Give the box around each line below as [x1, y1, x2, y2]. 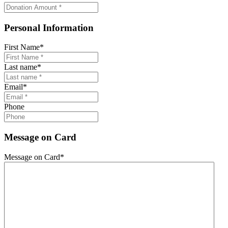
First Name [4, 43, 40, 52]
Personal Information [4, 22, 94, 33]
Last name [4, 63, 37, 72]
